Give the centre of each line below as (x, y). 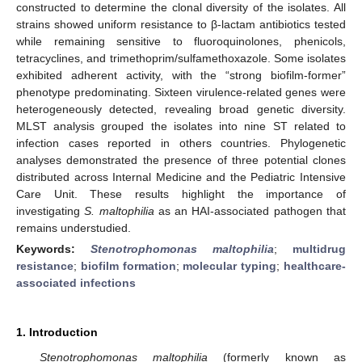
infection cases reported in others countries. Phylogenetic (181, 143)
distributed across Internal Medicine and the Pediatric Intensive (181, 177)
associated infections (76, 282)
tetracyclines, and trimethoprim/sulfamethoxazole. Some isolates (181, 58)
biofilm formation (128, 265)
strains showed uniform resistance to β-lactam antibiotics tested (181, 24)
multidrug (319, 248)
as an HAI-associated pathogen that (250, 210)
